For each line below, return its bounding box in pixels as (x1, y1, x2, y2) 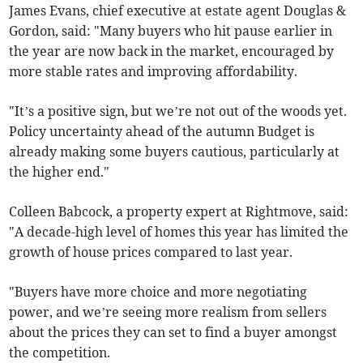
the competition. (9, 344, 111, 361)
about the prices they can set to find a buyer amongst (9, 324, 338, 341)
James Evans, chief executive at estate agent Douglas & (9, 2, 347, 19)
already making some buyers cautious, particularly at (9, 143, 340, 160)
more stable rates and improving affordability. (9, 63, 298, 80)
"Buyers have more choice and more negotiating (9, 284, 308, 301)
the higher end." (9, 164, 110, 181)
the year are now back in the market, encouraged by (9, 43, 335, 60)
